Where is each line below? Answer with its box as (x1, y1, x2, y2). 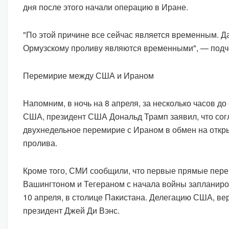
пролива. (23, 137, 57, 149)
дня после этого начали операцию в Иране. (23, 1, 188, 13)
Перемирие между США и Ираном (23, 70, 154, 82)
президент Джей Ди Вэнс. (23, 204, 120, 217)
